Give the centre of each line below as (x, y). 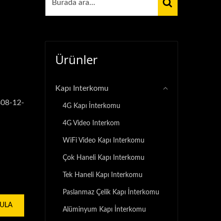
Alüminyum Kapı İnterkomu (104, 209)
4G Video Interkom (91, 123)
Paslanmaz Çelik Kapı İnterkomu (111, 192)
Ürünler (76, 59)
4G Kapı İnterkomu (92, 106)
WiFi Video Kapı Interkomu (104, 140)
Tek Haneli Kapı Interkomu (103, 175)
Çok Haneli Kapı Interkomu (104, 158)
